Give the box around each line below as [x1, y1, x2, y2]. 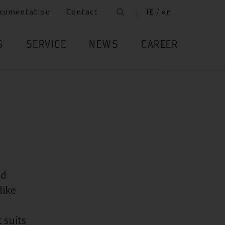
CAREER [141, 41, 178, 50]
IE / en [146, 7, 171, 17]
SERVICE [26, 41, 66, 50]
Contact [66, 7, 98, 17]
